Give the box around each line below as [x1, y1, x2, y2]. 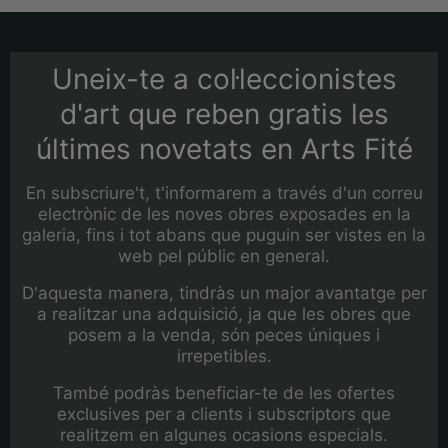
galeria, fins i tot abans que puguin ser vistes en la [22, 224, 426, 245]
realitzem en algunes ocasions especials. [60, 424, 388, 445]
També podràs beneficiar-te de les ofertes [53, 382, 395, 403]
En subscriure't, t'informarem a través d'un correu [25, 182, 423, 203]
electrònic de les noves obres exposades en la [37, 203, 411, 224]
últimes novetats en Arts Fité [35, 131, 413, 166]
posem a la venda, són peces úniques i [68, 324, 380, 345]
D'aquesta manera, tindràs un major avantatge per [21, 282, 427, 303]
